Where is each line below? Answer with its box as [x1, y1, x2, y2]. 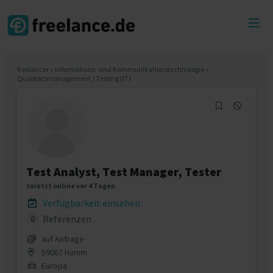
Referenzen [41, 213, 91, 225]
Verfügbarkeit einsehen [41, 197, 140, 209]
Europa [39, 260, 67, 271]
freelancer [17, 65, 49, 74]
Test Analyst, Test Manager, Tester [26, 164, 221, 179]
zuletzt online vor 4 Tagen [26, 181, 115, 190]
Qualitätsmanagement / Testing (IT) [17, 74, 131, 83]
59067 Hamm [39, 247, 87, 258]
